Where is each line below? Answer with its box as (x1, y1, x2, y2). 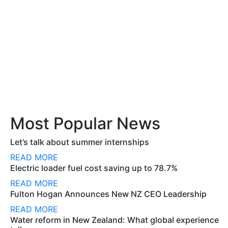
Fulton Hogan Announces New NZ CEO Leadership (10, 189, 207, 199)
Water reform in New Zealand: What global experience (10, 215, 219, 225)
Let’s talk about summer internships (10, 137, 149, 147)
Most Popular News (10, 113, 160, 133)
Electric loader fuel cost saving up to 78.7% (10, 163, 178, 173)
